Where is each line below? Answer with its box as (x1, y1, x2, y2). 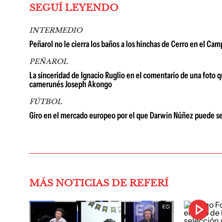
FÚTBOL (29, 97, 62, 107)
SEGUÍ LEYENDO (29, 2, 118, 14)
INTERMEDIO (29, 26, 82, 35)
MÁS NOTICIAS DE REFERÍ (29, 177, 168, 189)
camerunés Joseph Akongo (29, 79, 112, 90)
